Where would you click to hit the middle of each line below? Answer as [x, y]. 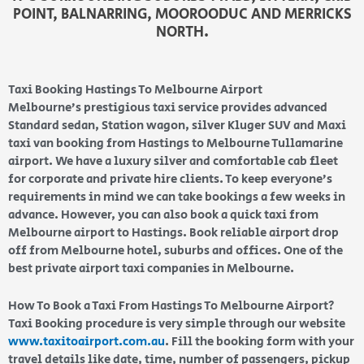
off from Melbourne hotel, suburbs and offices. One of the [175, 251]
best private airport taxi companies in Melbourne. [152, 269]
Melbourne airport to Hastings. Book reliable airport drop [173, 233]
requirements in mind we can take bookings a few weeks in [177, 197]
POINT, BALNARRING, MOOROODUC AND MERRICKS [182, 15]
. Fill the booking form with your [260, 342]
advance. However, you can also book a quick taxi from [163, 215]
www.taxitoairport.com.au [87, 342]
